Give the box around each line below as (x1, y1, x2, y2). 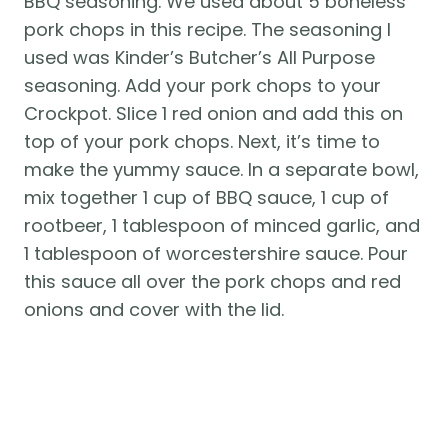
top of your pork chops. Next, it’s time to (24, 129, 380, 155)
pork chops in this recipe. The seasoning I (24, 17, 391, 43)
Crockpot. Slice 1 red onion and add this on (24, 101, 403, 127)
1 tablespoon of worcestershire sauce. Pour (24, 241, 408, 267)
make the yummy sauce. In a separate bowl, (24, 157, 419, 183)
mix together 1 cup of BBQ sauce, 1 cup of (24, 185, 389, 211)
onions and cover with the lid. (24, 297, 289, 323)
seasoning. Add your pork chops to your (24, 73, 381, 99)
